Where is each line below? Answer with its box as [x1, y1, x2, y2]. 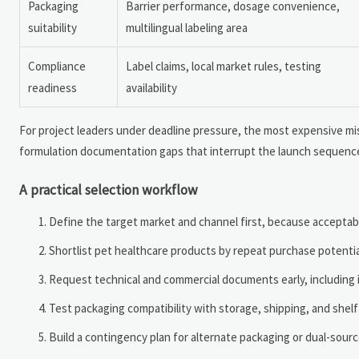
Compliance [28, 58, 86, 75]
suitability [28, 20, 77, 36]
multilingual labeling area [126, 20, 248, 36]
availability [126, 80, 177, 96]
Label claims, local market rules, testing [126, 58, 321, 75]
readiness [28, 80, 77, 96]
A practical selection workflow [19, 181, 198, 200]
